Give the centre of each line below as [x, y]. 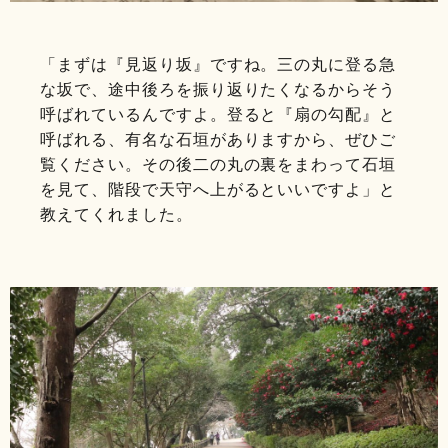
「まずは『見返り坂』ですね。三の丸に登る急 [218, 65]
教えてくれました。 [116, 215]
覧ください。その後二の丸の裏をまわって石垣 [218, 165]
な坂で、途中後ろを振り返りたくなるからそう [218, 90]
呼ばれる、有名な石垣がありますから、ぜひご [218, 140]
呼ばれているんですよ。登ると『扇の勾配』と [218, 115]
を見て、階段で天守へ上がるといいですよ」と [218, 190]
